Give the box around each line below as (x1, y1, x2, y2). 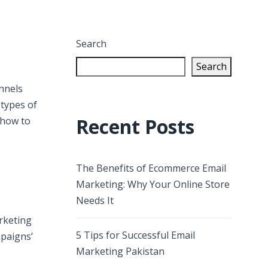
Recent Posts (76, 114, 194, 139)
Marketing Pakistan (76, 245, 165, 258)
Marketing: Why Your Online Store (76, 178, 230, 191)
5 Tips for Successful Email (76, 229, 195, 242)
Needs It (76, 194, 114, 207)
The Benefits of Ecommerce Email (76, 162, 226, 175)
